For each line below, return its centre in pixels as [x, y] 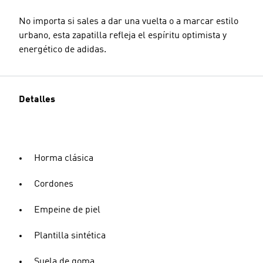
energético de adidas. [63, 50]
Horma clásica [64, 159]
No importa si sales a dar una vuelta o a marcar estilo [129, 22]
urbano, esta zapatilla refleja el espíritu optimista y [123, 36]
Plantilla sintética [70, 236]
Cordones [54, 184]
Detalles [37, 100]
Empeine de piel [67, 210]
